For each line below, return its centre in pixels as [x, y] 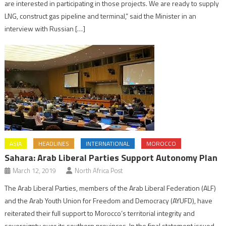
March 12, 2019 [35, 170]
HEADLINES [54, 143]
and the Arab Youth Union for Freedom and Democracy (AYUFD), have [109, 200]
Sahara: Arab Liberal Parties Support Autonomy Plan [111, 157]
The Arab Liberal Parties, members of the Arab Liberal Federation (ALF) [110, 188]
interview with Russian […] [45, 28]
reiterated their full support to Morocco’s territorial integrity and [100, 213]
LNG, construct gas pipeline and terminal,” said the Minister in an [101, 16]
